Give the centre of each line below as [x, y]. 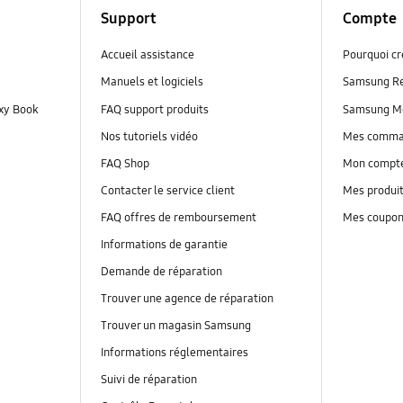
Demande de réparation [161, 271]
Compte [369, 18]
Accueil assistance [147, 55]
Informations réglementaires [174, 353]
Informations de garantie [164, 244]
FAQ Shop [125, 163]
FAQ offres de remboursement [178, 217]
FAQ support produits [154, 109]
